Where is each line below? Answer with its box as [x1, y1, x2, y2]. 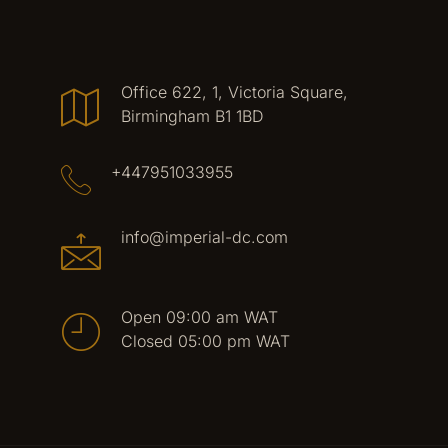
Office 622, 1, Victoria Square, [120, 82, 348, 102]
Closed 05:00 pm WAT [120, 331, 290, 351]
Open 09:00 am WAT [120, 307, 278, 327]
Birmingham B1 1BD [120, 106, 264, 126]
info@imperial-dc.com [120, 227, 288, 247]
